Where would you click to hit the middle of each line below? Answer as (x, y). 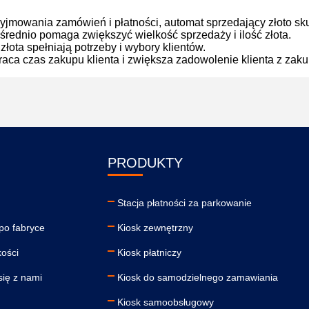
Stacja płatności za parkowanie (185, 203)
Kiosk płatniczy (149, 252)
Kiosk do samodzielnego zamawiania (198, 277)
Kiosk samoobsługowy (166, 302)
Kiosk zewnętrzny (155, 228)
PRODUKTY (145, 163)
